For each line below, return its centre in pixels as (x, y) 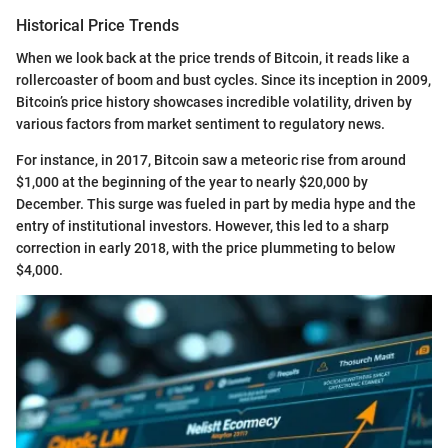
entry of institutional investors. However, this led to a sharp (202, 225)
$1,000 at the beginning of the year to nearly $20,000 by (192, 181)
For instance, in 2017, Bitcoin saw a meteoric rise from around (211, 159)
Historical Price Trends (97, 26)
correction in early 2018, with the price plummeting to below (205, 247)
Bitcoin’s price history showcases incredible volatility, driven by (214, 101)
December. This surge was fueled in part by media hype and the (216, 203)
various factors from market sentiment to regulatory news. (200, 123)
